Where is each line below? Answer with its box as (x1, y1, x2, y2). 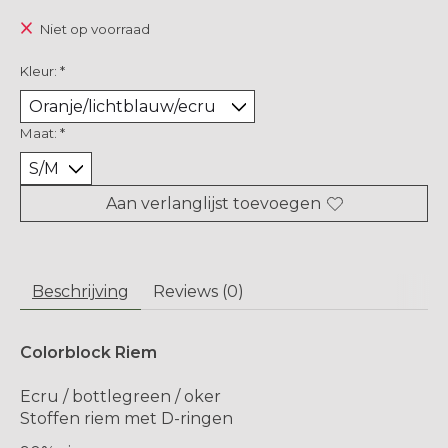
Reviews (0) (153, 282, 244, 302)
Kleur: (20, 62, 60, 79)
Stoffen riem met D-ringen (20, 409, 233, 429)
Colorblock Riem (20, 343, 157, 363)
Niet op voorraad (39, 21, 150, 38)
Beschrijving (32, 282, 129, 302)
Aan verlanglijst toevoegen (105, 194, 321, 214)
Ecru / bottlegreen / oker (20, 387, 221, 407)
